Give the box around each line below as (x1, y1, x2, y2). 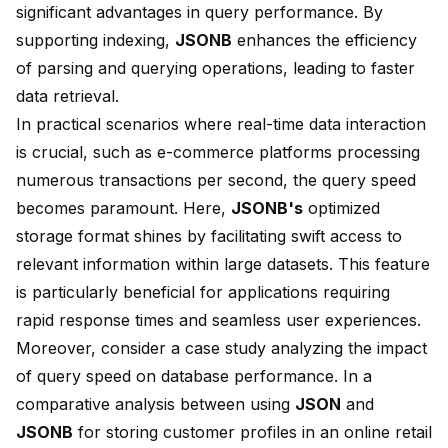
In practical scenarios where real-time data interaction (16, 114, 426, 135)
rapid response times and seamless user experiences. (16, 310, 421, 331)
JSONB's (231, 198, 303, 219)
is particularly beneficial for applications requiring (16, 282, 390, 303)
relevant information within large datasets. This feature (16, 254, 430, 275)
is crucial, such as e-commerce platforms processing (16, 142, 420, 163)
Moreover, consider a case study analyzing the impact (16, 338, 427, 359)
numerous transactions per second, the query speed (16, 170, 416, 191)
